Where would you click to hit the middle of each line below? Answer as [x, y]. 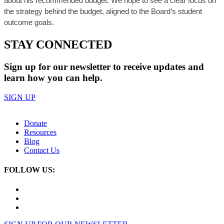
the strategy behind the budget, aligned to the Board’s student [103, 12]
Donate [35, 123]
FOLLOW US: [29, 169]
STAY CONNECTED [58, 44]
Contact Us [42, 150]
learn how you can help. [53, 77]
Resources [40, 132]
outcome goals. [29, 23]
